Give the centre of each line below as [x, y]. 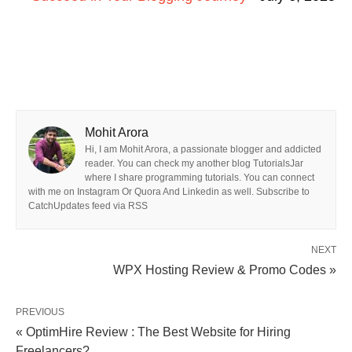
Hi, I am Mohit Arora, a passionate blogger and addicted [203, 150]
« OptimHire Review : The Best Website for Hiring [153, 332]
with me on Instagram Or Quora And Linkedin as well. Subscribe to [169, 192]
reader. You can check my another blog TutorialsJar [194, 164]
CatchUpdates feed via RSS [88, 206]
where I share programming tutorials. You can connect [200, 178]
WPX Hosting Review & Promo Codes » [225, 270]
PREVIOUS [40, 312]
